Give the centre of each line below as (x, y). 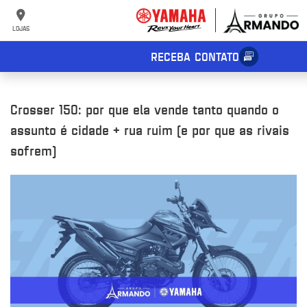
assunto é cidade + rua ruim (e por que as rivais (150, 130)
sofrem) (33, 150)
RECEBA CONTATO (195, 56)
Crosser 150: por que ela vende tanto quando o (145, 109)
